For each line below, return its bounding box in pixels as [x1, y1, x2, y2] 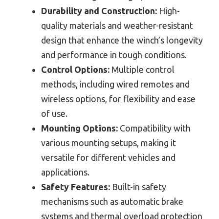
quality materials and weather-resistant [41, 20, 193, 30]
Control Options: [41, 64, 109, 74]
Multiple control [109, 64, 175, 74]
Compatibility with [118, 123, 191, 133]
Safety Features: [41, 181, 110, 192]
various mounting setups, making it [41, 137, 176, 148]
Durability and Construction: [41, 5, 157, 16]
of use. [41, 108, 67, 118]
